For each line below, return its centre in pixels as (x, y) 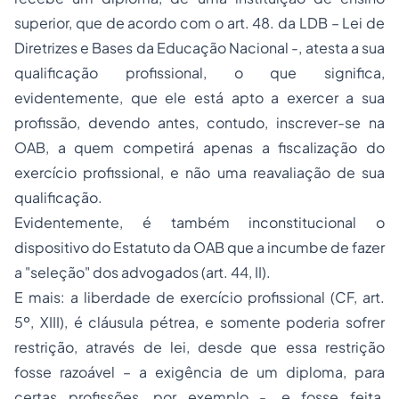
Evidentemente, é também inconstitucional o (199, 222)
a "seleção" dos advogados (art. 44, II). (142, 272)
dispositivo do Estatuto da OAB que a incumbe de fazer (199, 247)
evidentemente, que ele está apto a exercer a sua (199, 98)
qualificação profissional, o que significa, (199, 73)
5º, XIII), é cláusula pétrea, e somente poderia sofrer (199, 322)
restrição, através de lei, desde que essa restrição (199, 347)
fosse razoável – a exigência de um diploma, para (199, 372)
